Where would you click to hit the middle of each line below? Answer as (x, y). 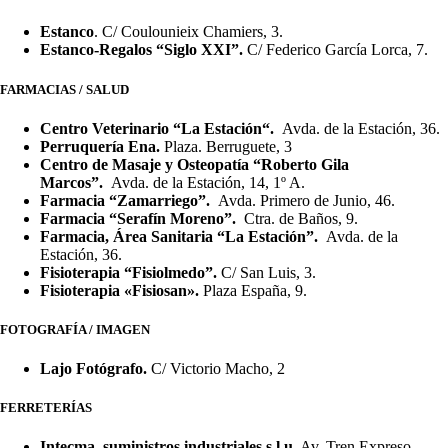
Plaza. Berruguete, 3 (226, 146)
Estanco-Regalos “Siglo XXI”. (143, 50)
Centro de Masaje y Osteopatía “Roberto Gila (194, 164)
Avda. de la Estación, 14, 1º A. (206, 182)
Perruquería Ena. (100, 146)
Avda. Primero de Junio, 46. (304, 200)
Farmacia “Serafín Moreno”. (140, 218)
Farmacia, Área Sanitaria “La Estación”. (181, 236)
